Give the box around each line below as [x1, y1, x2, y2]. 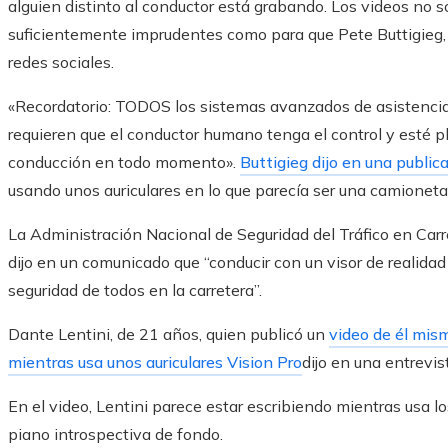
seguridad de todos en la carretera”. [8, 280, 262, 301]
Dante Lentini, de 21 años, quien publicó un [8, 324, 329, 345]
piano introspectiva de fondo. [8, 424, 223, 445]
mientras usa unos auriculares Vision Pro [8, 352, 302, 373]
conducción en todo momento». [8, 152, 240, 173]
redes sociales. [8, 52, 114, 73]
